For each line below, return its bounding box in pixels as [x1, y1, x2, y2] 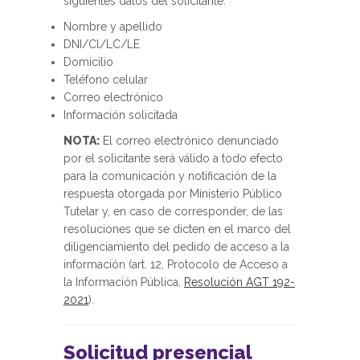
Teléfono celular [63, 73, 148, 86]
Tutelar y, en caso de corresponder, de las [63, 205, 283, 218]
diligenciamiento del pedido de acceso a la [63, 240, 289, 253]
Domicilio [63, 55, 113, 68]
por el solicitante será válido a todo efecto [63, 152, 283, 165]
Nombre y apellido [63, 20, 162, 33]
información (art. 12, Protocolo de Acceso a [63, 258, 288, 271]
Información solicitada [63, 108, 178, 121]
